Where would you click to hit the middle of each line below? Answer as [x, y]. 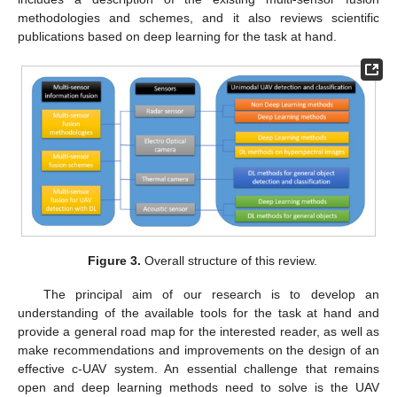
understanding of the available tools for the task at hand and [198, 312]
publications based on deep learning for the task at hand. [177, 36]
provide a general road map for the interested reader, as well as [198, 331]
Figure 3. [114, 260]
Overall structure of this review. [229, 260]
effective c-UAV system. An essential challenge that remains [198, 368]
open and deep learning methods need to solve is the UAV [198, 387]
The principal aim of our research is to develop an [211, 294]
